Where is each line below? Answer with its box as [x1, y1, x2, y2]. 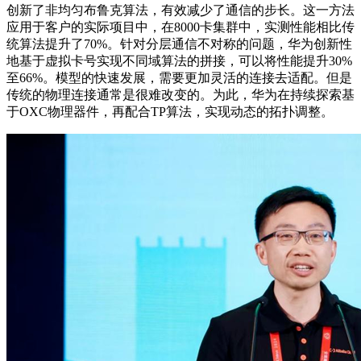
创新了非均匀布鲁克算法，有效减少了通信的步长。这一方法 [6, 3, 355, 17]
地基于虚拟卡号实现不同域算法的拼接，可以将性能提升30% [6, 54, 352, 68]
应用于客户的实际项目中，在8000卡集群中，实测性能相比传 [6, 20, 355, 34]
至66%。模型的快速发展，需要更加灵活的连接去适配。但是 [6, 71, 352, 85]
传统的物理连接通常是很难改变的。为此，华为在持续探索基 [6, 88, 355, 102]
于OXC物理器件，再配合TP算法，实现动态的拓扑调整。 [6, 105, 334, 118]
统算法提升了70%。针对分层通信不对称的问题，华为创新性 [6, 37, 352, 51]
